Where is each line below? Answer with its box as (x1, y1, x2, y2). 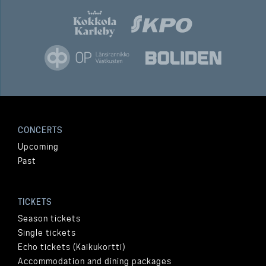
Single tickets (18, 228, 76, 237)
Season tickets (18, 214, 81, 223)
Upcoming (18, 142, 59, 151)
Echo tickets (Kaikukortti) (18, 242, 125, 252)
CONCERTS (18, 125, 63, 135)
